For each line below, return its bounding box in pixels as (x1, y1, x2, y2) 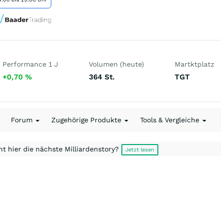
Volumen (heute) (89, 60, 144, 68)
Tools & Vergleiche (140, 116, 201, 124)
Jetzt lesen (125, 147, 154, 153)
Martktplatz (175, 60, 214, 68)
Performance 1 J (2, 60, 58, 68)
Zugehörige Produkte (51, 116, 123, 124)
